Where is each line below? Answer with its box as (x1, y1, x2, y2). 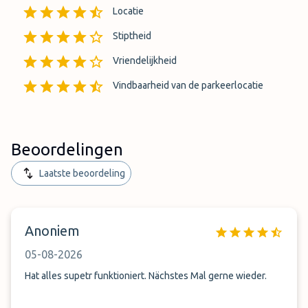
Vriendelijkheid (113, 55, 177, 66)
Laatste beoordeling (39, 168, 125, 179)
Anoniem (25, 223, 80, 239)
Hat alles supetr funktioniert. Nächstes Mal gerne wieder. (25, 270, 267, 281)
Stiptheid (113, 30, 151, 41)
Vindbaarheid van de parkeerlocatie (113, 80, 263, 91)
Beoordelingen (11, 140, 123, 159)
